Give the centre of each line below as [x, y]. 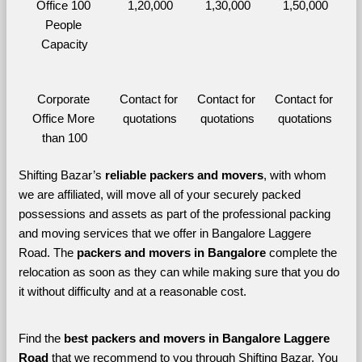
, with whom [295, 175]
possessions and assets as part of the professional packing [174, 214]
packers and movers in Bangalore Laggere [210, 338]
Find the [41, 338]
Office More [63, 118]
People [63, 25]
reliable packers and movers [184, 175]
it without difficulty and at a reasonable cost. [132, 291]
